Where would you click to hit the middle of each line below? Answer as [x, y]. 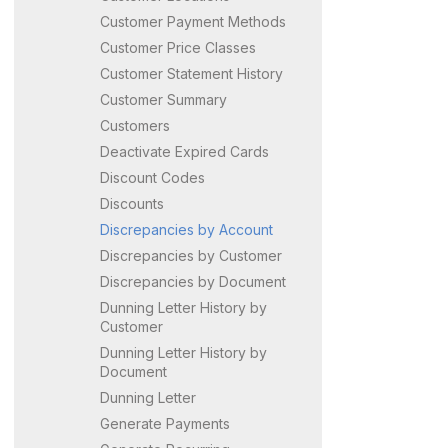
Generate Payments [165, 423]
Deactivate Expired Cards [184, 151]
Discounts [132, 203]
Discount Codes [152, 177]
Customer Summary [163, 99]
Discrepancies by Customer [191, 255]
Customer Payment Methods [193, 21]
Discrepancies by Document [193, 281]
